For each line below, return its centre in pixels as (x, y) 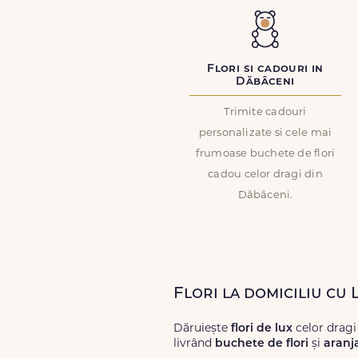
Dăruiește (202, 329)
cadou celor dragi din (265, 175)
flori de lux (262, 329)
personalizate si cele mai (265, 133)
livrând (194, 344)
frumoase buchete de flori (265, 154)
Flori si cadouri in (265, 69)
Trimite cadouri (265, 112)
